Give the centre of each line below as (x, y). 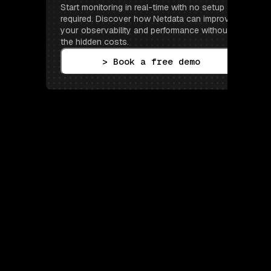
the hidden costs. (95, 42)
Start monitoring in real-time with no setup (142, 8)
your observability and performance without (145, 31)
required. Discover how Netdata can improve (147, 19)
